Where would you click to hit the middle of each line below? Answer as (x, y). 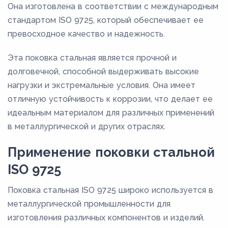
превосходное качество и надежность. (86, 34)
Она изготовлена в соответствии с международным (113, 6)
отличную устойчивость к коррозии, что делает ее (110, 99)
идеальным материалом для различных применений (111, 112)
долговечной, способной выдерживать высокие (103, 71)
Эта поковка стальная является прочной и (92, 58)
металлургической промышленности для (89, 204)
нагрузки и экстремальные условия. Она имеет (102, 85)
